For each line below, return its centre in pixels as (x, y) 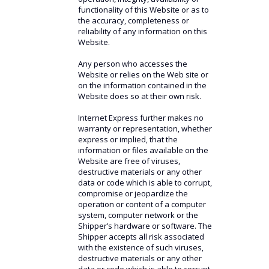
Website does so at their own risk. (139, 96)
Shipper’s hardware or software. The (145, 226)
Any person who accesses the (132, 64)
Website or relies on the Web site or (143, 74)
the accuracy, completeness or (133, 20)
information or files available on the (143, 150)
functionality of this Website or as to (143, 10)
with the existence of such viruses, (141, 247)
